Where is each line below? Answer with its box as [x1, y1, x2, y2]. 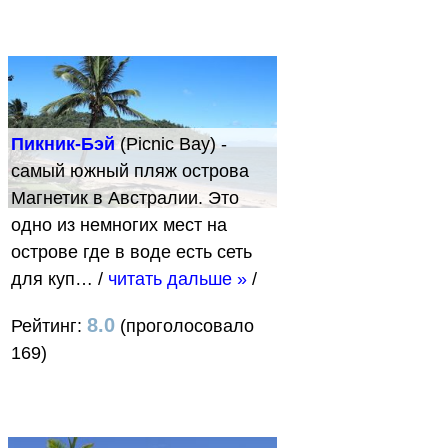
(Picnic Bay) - [115, 133, 227, 154]
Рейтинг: [11, 315, 87, 336]
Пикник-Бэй [11, 133, 115, 154]
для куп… [11, 268, 98, 289]
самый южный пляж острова [11, 160, 249, 181]
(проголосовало [115, 315, 254, 336]
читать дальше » [108, 268, 247, 289]
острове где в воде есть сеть [11, 241, 252, 262]
